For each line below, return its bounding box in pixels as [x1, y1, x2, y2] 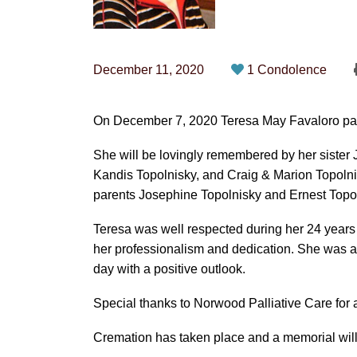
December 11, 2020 [93, 63, 204, 76]
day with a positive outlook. [93, 262, 245, 276]
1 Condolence [247, 63, 330, 76]
